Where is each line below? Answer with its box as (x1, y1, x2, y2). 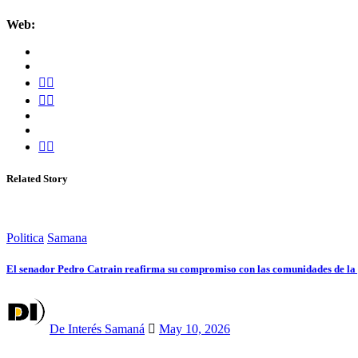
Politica (6, 230, 44, 245)
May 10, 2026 (159, 321, 230, 336)
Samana (47, 230, 87, 245)
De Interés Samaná (50, 321, 145, 336)
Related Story (6, 173, 68, 185)
